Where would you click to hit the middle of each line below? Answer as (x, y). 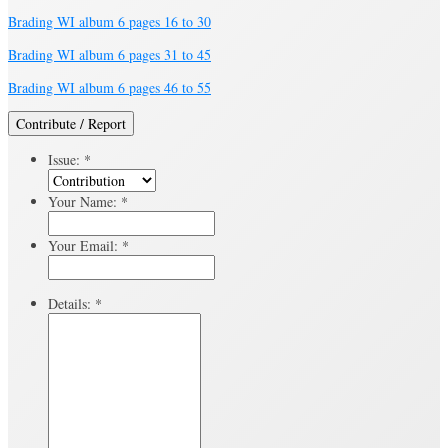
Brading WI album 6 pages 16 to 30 (109, 21)
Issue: (66, 159)
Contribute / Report (71, 123)
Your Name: (84, 201)
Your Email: (85, 245)
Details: (71, 303)
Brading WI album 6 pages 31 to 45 (109, 54)
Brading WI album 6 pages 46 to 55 (109, 87)
